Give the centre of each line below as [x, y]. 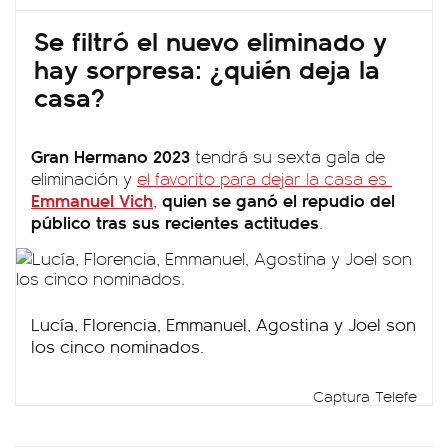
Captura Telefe [365, 396]
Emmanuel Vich [92, 199]
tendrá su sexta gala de [287, 156]
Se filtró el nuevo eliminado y [210, 40]
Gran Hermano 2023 [110, 155]
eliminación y [84, 178]
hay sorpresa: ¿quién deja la [207, 68]
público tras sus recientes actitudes [175, 221]
